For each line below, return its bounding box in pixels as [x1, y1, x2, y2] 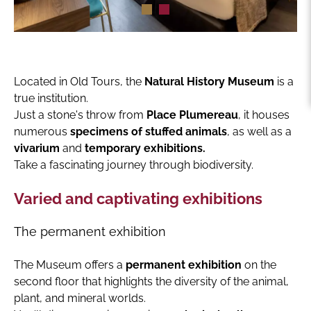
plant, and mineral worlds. [14, 292, 146, 305]
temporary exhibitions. [85, 142, 205, 155]
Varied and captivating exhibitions [14, 190, 262, 208]
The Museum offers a [14, 258, 126, 271]
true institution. [14, 92, 88, 105]
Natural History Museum [144, 75, 274, 88]
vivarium [14, 142, 60, 155]
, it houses [238, 108, 289, 121]
